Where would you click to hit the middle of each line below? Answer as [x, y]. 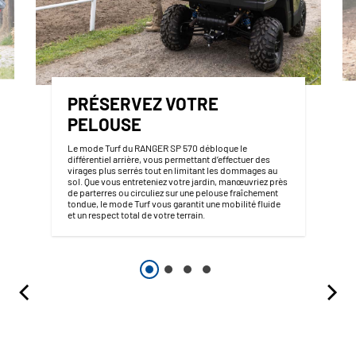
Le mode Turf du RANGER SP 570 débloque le [157, 148]
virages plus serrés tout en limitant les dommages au [172, 170]
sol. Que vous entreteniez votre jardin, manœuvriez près [177, 182]
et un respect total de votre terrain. [136, 215]
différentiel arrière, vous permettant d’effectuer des [168, 159]
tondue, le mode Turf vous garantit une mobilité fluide [174, 204]
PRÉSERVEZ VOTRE [143, 104]
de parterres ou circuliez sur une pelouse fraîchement [172, 193]
